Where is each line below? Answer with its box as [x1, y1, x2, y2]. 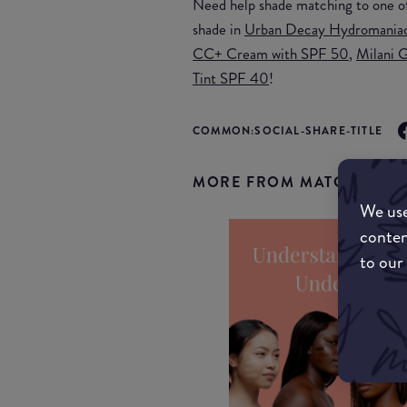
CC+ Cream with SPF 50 [193, 42, 349, 65]
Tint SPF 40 [193, 66, 269, 89]
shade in [193, 17, 244, 40]
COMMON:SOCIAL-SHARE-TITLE [193, 122, 382, 139]
